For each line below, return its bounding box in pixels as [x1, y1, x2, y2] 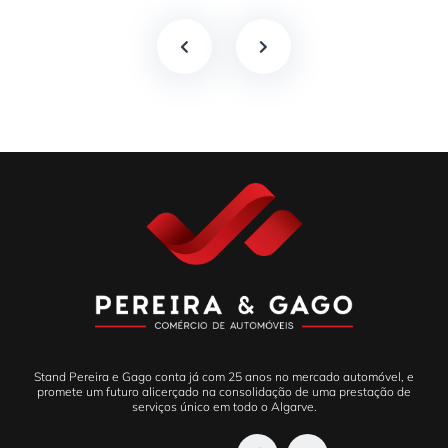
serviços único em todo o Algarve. [131, 399, 317, 415]
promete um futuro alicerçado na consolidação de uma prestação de [37, 384, 411, 400]
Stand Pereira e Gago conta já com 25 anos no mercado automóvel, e [34, 369, 414, 385]
